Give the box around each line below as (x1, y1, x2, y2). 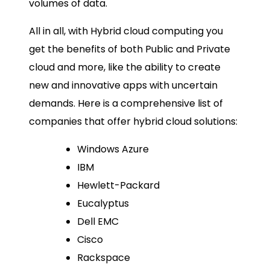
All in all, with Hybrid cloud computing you (29, 24, 223, 39)
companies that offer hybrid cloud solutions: (29, 115, 237, 129)
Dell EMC (77, 215, 119, 229)
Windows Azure (77, 142, 149, 157)
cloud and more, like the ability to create (29, 60, 221, 75)
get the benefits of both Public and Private (29, 42, 230, 57)
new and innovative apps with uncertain (29, 78, 218, 93)
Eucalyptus (77, 196, 129, 211)
